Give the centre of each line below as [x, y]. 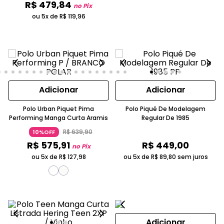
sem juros [192, 156]
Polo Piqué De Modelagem [165, 108]
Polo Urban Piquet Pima [58, 108]
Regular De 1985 [165, 117]
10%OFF [44, 132]
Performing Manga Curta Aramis [58, 117]
